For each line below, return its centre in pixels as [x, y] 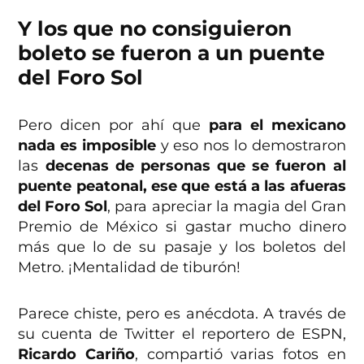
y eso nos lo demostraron [251, 146]
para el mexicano [277, 126]
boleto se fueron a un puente [172, 53]
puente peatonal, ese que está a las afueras [182, 186]
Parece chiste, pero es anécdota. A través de [182, 314]
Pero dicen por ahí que [113, 126]
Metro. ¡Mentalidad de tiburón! [130, 268]
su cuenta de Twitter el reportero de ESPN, [182, 334]
